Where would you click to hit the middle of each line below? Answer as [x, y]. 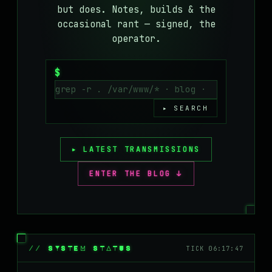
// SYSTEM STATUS [80, 248]
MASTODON [46, 9]
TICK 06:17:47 [215, 249]
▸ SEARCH [185, 108]
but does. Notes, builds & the [136, 10]
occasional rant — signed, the [136, 24]
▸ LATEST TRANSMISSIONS [136, 149]
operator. [136, 39]
